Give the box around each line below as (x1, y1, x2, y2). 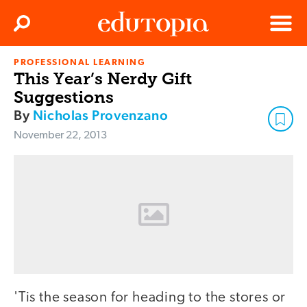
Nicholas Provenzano (32, 107, 169, 124)
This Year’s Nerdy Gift (14, 69, 192, 89)
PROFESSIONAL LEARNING (14, 58, 146, 68)
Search (23, 23, 49, 32)
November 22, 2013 (14, 130, 107, 142)
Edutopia (98, 63, 136, 74)
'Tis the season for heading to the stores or (14, 291, 286, 306)
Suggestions (14, 87, 114, 108)
